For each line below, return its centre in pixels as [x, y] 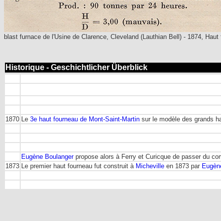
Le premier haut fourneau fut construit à [78, 166]
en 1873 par [183, 166]
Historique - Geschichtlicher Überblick [76, 67]
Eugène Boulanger [47, 157]
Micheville [150, 166]
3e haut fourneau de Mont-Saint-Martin [85, 119]
